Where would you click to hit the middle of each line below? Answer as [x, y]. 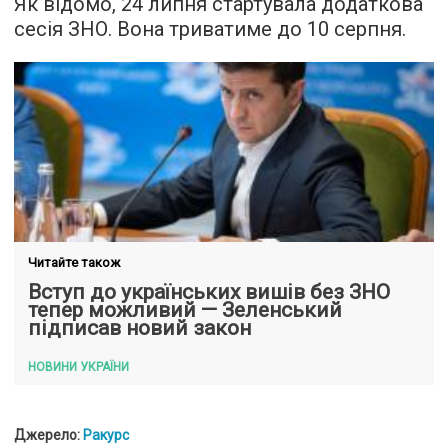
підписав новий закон [139, 328]
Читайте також [74, 262]
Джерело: [48, 435]
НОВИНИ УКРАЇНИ [78, 367]
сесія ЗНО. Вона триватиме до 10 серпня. [210, 29]
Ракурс [106, 435]
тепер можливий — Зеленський [185, 310]
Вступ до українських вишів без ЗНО [209, 292]
